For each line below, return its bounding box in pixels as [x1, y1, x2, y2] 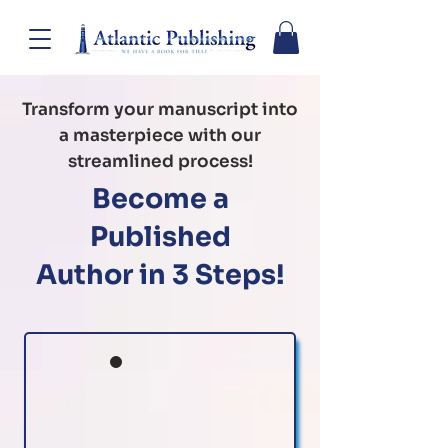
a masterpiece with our [59, 125, 261, 147]
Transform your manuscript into [22, 99, 298, 121]
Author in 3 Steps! [35, 258, 285, 293]
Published [89, 220, 231, 255]
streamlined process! [67, 151, 253, 173]
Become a [91, 182, 229, 217]
